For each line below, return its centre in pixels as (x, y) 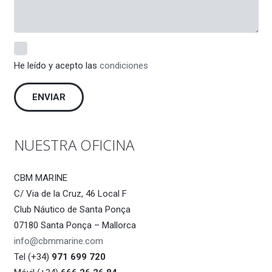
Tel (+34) (32, 257)
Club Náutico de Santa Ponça (72, 209)
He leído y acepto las (56, 65)
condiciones (124, 65)
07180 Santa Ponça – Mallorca (75, 225)
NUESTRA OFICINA (74, 145)
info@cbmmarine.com (58, 241)
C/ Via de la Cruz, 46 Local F (70, 193)
